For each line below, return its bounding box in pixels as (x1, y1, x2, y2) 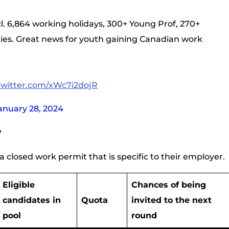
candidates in (3, 195, 61, 205)
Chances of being (131, 180, 206, 190)
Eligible (3, 180, 35, 190)
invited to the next (131, 195, 212, 205)
